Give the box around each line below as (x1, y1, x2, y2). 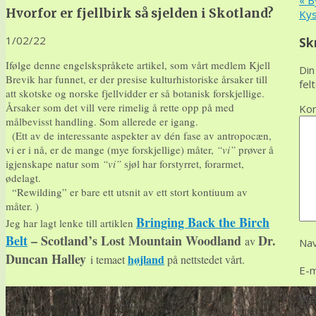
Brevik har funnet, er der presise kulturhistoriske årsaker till (6, 72, 267, 87)
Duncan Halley (6, 250, 90, 269)
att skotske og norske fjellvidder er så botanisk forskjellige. (6, 86, 265, 101)
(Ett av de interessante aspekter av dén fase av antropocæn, (6, 128, 272, 143)
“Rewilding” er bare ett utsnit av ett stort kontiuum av (6, 185, 248, 200)
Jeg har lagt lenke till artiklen (6, 216, 136, 231)
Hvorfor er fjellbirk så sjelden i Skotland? (6, 5, 274, 21)
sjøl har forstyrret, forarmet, (121, 157, 244, 171)
